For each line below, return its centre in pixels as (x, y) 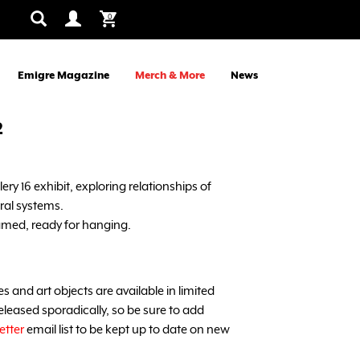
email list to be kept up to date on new (127, 329)
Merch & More (170, 75)
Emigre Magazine (63, 75)
